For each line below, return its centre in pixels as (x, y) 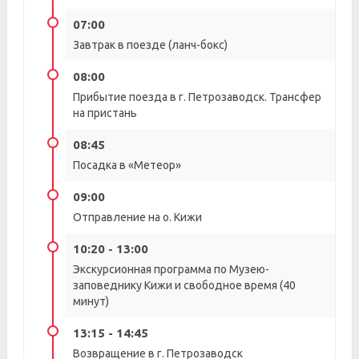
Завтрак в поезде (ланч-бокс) (150, 45)
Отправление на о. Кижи (137, 217)
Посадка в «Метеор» (127, 165)
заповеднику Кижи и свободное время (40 (184, 285)
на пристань (105, 113)
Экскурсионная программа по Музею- (171, 269)
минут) (91, 301)
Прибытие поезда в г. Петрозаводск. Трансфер (197, 97)
